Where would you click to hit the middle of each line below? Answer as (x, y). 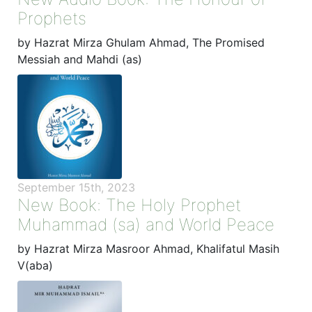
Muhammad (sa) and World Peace (146, 224)
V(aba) (35, 265)
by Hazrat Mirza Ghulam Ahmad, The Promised (141, 42)
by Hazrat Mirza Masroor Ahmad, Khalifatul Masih (148, 248)
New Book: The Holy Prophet (129, 205)
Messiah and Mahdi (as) (80, 59)
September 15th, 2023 (76, 187)
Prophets (52, 18)
